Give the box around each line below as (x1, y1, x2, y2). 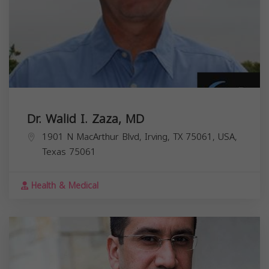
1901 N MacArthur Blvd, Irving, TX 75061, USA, (42, 128, 237, 145)
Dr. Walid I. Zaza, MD (27, 107, 144, 130)
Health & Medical (28, 177, 98, 194)
